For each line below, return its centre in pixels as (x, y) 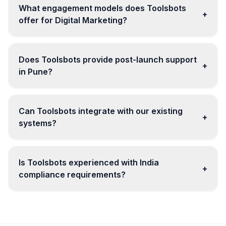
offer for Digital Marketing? (73, 20)
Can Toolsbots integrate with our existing (101, 111)
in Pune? (36, 72)
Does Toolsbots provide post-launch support (108, 60)
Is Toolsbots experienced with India (89, 162)
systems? (38, 123)
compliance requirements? (72, 175)
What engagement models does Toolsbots (102, 8)
